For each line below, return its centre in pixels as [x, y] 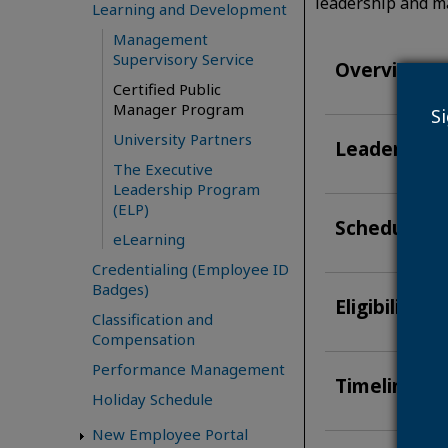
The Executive [163, 169]
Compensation [143, 339]
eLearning [149, 239]
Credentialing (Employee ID [190, 269]
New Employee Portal [170, 434]
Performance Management [188, 369]
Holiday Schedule [152, 399]
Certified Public [167, 89]
